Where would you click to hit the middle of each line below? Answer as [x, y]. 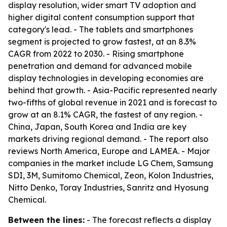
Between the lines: [46, 220]
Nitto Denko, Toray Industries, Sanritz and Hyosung [108, 187]
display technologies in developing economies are [106, 78]
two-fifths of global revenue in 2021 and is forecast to [112, 102]
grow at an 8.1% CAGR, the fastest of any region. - [105, 115]
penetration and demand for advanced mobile [100, 66]
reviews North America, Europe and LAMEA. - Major [109, 151]
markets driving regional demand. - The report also [108, 139]
